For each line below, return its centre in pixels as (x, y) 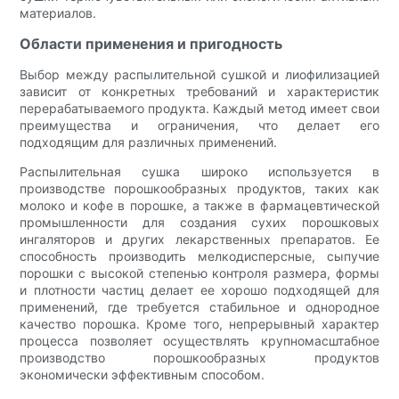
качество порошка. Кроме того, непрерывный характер (199, 323)
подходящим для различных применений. (149, 142)
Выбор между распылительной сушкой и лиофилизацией (199, 74)
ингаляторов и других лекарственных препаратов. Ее (199, 239)
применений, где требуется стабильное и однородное (199, 306)
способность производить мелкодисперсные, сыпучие (199, 256)
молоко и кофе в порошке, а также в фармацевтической (199, 205)
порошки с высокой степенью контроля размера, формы (199, 273)
